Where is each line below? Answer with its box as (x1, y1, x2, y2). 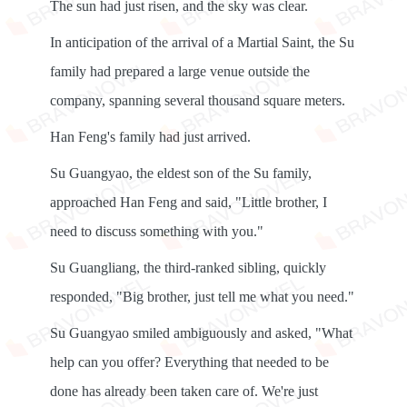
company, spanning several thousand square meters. (50, 93, 345, 108)
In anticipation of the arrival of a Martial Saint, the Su (50, 35, 354, 50)
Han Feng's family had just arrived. (50, 129, 251, 144)
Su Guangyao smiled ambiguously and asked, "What (50, 325, 352, 341)
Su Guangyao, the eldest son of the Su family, (50, 165, 312, 181)
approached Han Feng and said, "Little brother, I (50, 194, 327, 210)
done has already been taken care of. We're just (50, 383, 318, 399)
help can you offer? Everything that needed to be (50, 354, 329, 370)
